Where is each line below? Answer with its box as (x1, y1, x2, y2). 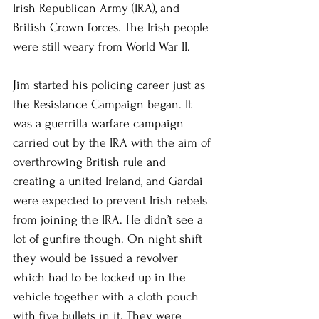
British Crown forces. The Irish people (13, 20, 212, 34)
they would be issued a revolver (13, 251, 182, 265)
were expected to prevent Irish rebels (13, 193, 211, 207)
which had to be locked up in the (13, 270, 189, 284)
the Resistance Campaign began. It (13, 97, 195, 111)
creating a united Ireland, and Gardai (13, 174, 206, 188)
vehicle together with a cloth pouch (13, 289, 202, 303)
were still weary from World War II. (13, 39, 194, 53)
